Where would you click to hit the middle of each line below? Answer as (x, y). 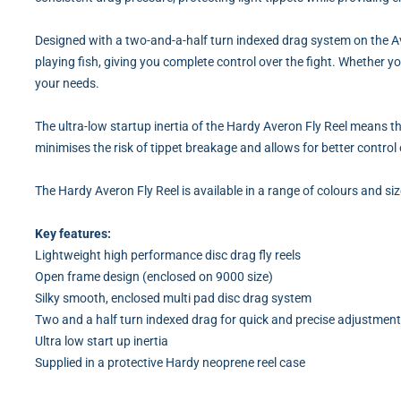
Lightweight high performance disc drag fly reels (168, 256)
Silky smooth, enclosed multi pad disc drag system (173, 299)
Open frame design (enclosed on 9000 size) (154, 277)
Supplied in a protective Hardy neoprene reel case (170, 363)
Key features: (73, 234)
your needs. (67, 84)
